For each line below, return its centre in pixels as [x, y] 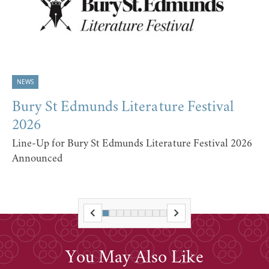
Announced [37, 159]
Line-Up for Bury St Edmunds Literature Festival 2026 [132, 144]
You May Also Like [134, 258]
